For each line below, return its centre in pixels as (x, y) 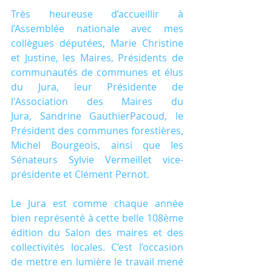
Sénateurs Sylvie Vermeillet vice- (97, 160)
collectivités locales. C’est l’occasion (97, 247)
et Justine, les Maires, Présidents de (97, 58)
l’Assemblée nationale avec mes (97, 29)
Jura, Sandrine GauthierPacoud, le (97, 116)
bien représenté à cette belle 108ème (97, 218)
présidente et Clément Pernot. (80, 174)
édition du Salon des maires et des (97, 233)
